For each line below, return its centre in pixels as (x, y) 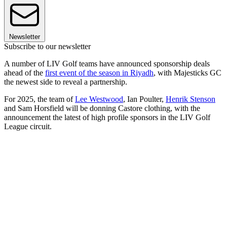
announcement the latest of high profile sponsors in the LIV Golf (107, 118)
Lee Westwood (99, 99)
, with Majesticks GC (187, 73)
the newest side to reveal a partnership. (66, 82)
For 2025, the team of (40, 99)
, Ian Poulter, (144, 99)
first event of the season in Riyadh (99, 73)
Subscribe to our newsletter (47, 47)
